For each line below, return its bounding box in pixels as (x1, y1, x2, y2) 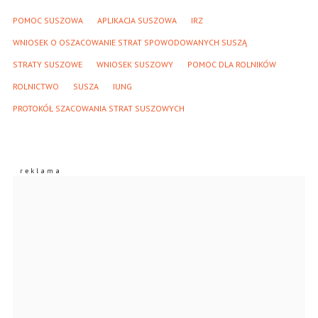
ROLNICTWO (13, 81, 59, 92)
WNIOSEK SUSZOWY (97, 59, 173, 70)
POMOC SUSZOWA (13, 15, 83, 26)
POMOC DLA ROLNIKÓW (187, 59, 276, 70)
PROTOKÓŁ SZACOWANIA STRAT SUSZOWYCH (13, 103, 185, 114)
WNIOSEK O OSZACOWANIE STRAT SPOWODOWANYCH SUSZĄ (13, 37, 247, 48)
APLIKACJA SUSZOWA (97, 15, 177, 26)
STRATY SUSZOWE (13, 59, 82, 70)
